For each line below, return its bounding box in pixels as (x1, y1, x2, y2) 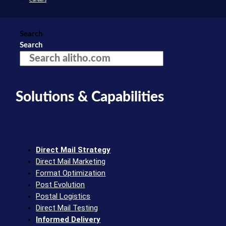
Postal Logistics (36, 192, 91, 201)
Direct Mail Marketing (36, 157, 106, 166)
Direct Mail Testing (36, 203, 98, 213)
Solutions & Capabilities (16, 90, 164, 104)
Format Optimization (36, 168, 106, 178)
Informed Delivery (36, 215, 101, 224)
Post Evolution (36, 180, 85, 190)
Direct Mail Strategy (36, 145, 111, 155)
